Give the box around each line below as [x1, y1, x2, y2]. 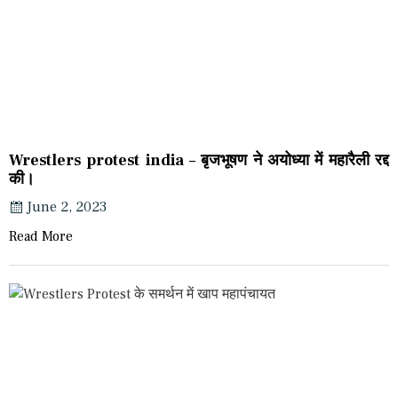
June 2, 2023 [27, 198, 107, 217]
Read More [9, 227, 73, 246]
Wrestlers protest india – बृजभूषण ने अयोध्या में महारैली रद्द [9, 150, 389, 171]
